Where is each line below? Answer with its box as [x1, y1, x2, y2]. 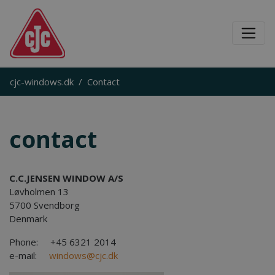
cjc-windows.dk [10, 76, 74, 88]
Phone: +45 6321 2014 [9, 236, 121, 248]
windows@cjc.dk [49, 249, 118, 261]
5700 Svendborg [9, 199, 80, 211]
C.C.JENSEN [9, 172, 63, 184]
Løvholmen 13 [9, 185, 69, 198]
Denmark [9, 212, 47, 225]
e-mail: [9, 249, 49, 261]
